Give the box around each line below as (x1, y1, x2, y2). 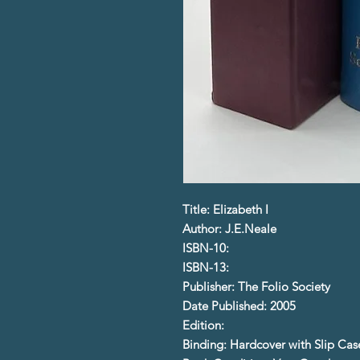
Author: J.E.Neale (182, 220, 276, 236)
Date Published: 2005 (182, 297, 296, 313)
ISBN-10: (182, 239, 232, 256)
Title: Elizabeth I (182, 201, 268, 217)
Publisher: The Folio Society (182, 278, 330, 294)
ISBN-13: (182, 259, 232, 275)
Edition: (182, 317, 227, 333)
